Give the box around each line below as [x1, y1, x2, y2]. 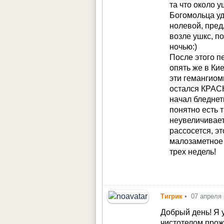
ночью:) [169, 42, 197, 51]
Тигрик [160, 192, 183, 200]
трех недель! [169, 147, 216, 156]
